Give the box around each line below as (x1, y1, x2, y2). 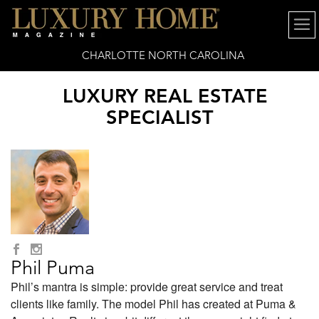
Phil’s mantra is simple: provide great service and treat (11, 278, 283, 295)
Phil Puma (11, 256, 95, 279)
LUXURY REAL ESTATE (62, 84, 268, 108)
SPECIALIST (105, 105, 214, 129)
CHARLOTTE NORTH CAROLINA (82, 48, 244, 62)
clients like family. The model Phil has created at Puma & (11, 296, 296, 312)
